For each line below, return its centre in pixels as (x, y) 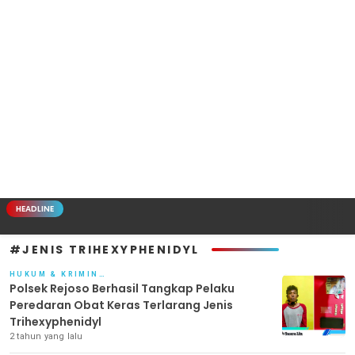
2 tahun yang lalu (46, 336)
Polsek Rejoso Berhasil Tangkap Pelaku (122, 288)
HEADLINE (35, 208)
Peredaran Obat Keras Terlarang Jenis (121, 305)
